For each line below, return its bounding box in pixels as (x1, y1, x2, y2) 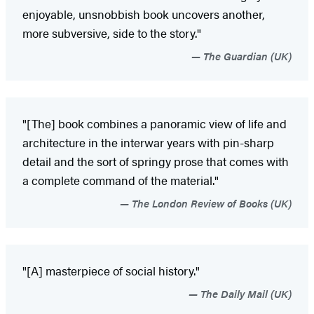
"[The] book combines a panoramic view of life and (22, 114, 287, 132)
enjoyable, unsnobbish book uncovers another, (22, 5, 265, 22)
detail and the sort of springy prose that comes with (22, 152, 289, 170)
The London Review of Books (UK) (129, 195, 292, 210)
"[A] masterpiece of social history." (22, 261, 200, 279)
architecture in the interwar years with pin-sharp (22, 133, 274, 151)
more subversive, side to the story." (22, 24, 201, 41)
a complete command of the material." (22, 171, 219, 189)
